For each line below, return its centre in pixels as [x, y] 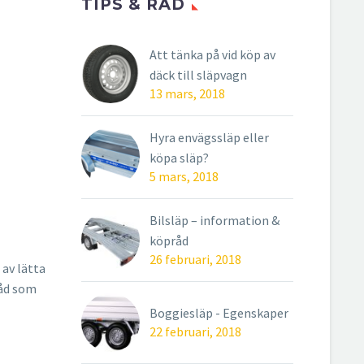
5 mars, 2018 [184, 176]
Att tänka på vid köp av [212, 54]
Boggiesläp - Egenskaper [219, 313]
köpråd [169, 240]
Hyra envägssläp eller [209, 137]
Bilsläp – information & [214, 220]
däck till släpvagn [198, 75]
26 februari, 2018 [195, 259]
